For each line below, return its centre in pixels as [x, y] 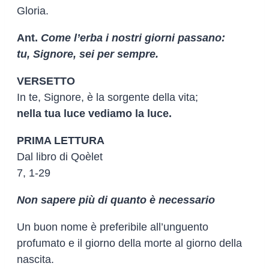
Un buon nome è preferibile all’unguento [113, 227]
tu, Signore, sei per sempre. [88, 54]
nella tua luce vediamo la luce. [94, 113]
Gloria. [33, 11]
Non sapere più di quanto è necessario [116, 200]
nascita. [35, 259]
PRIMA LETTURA [61, 140]
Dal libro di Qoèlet [60, 156]
